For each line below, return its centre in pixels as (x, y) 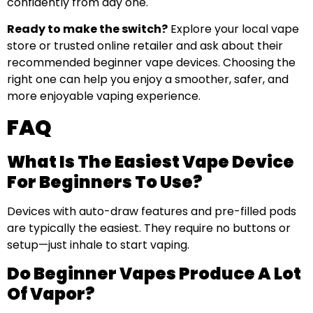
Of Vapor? (51, 294)
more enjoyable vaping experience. (104, 96)
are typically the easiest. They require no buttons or (149, 228)
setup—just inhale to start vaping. (98, 245)
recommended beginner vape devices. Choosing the (151, 63)
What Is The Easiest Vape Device (151, 161)
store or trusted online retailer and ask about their (145, 46)
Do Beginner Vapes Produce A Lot (154, 274)
